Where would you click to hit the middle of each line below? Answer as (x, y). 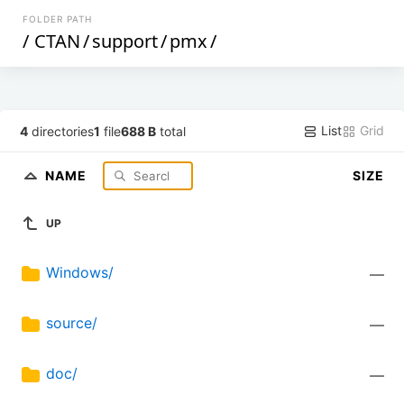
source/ (72, 323)
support (125, 41)
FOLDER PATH (58, 19)
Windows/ (80, 273)
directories (61, 131)
